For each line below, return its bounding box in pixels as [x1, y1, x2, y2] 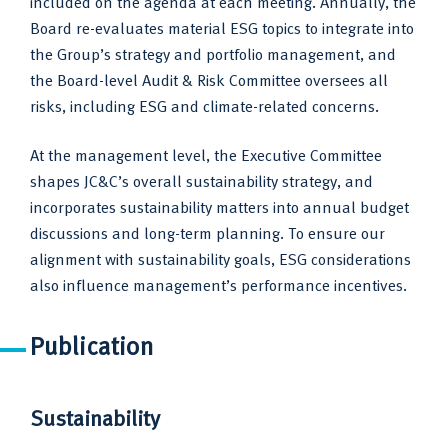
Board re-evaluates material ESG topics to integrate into [30, 15, 414, 38]
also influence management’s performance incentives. [30, 272, 407, 295]
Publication [30, 326, 154, 362]
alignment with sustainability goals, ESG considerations [30, 246, 411, 269]
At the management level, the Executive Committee [30, 142, 382, 165]
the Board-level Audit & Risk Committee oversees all [30, 67, 388, 90]
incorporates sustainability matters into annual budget [30, 194, 409, 217]
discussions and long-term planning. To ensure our [30, 220, 385, 243]
